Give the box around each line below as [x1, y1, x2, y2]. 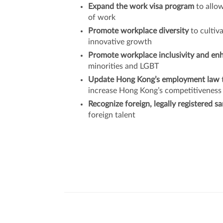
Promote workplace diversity [88, 26, 189, 35]
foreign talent [88, 111, 136, 119]
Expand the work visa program [88, 2, 195, 10]
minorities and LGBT [88, 62, 159, 70]
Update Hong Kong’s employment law [88, 75, 220, 84]
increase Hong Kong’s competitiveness [88, 86, 222, 95]
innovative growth [88, 37, 152, 46]
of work [88, 13, 116, 21]
